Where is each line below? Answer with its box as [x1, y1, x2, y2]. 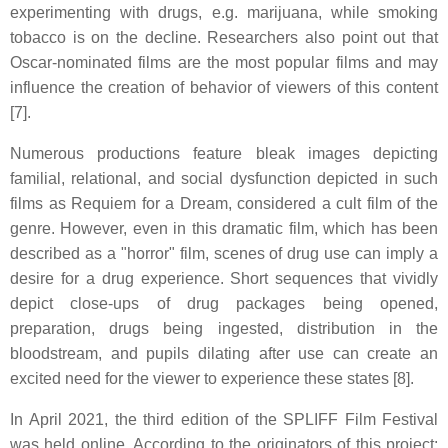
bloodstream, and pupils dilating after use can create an [10, 345, 438, 362]
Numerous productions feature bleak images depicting [10, 145, 438, 162]
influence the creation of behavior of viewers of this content [10, 79, 438, 96]
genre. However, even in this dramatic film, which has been [10, 220, 438, 237]
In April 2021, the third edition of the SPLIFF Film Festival [10, 411, 438, 428]
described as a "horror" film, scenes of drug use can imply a [10, 245, 438, 262]
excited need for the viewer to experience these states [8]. [10, 370, 414, 387]
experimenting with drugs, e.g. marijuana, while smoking [10, 4, 438, 21]
